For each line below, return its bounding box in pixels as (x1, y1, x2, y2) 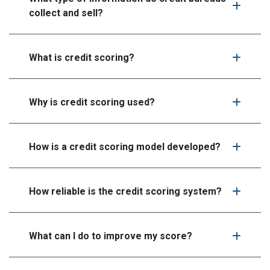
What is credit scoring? (29, 51, 134, 63)
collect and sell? (29, 7, 103, 19)
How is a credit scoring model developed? (29, 140, 221, 152)
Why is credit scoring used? (29, 96, 155, 108)
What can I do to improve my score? (29, 230, 192, 242)
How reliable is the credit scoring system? (29, 185, 222, 197)
